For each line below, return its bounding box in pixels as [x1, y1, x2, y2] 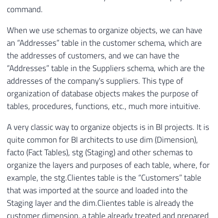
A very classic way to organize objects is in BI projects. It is [7, 120, 209, 133]
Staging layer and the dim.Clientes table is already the [7, 196, 194, 209]
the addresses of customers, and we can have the [7, 49, 180, 62]
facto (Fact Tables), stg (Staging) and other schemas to [7, 145, 193, 159]
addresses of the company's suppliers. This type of [7, 74, 183, 87]
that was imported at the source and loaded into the [7, 183, 188, 197]
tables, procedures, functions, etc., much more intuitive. [7, 100, 200, 112]
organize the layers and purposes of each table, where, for [7, 158, 210, 171]
